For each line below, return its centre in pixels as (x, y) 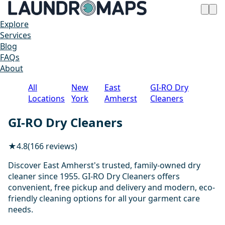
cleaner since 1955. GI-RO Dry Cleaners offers (94, 176)
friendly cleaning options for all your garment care (104, 198)
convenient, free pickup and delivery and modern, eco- (111, 187)
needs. (21, 209)
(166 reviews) (52, 146)
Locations (46, 98)
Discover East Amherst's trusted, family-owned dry (104, 165)
